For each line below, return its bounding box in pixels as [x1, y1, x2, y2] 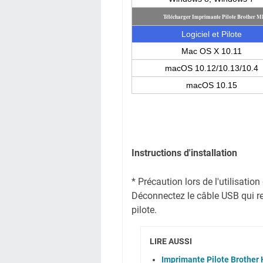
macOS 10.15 [186, 80, 237, 90]
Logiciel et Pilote [181, 29, 242, 39]
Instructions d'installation [131, 147, 237, 159]
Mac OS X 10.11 [181, 46, 242, 56]
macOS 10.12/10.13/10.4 [164, 63, 258, 73]
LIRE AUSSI [150, 237, 192, 246]
